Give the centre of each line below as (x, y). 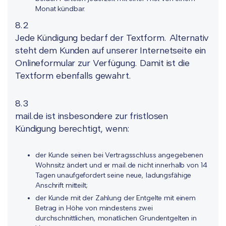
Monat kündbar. (61, 9)
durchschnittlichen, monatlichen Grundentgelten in (116, 218)
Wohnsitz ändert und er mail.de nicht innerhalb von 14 (121, 165)
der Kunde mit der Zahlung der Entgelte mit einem (116, 198)
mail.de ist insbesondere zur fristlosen (92, 116)
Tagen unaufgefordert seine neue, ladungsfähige (114, 175)
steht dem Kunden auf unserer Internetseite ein (111, 50)
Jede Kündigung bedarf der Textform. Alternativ (112, 38)
